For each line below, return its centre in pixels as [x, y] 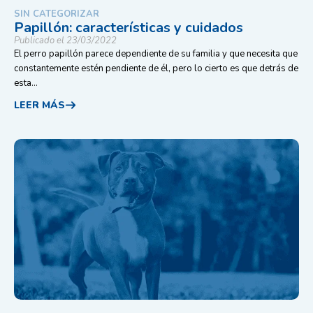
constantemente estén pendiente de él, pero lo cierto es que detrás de [156, 68]
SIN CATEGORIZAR [57, 14]
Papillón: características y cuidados [129, 28]
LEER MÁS [39, 105]
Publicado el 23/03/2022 [65, 41]
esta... [26, 83]
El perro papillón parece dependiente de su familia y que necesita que [156, 54]
